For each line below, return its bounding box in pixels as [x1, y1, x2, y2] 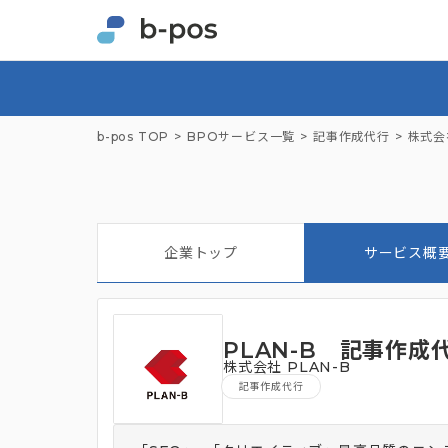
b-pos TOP [97, 129, 170, 145]
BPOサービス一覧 [187, 129, 296, 145]
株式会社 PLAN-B [223, 358, 351, 377]
